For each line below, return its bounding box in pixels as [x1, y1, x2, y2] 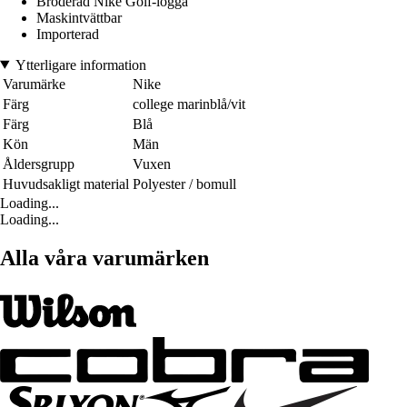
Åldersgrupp [3, 155, 74, 172]
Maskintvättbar [36, 9, 122, 25]
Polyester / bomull [133, 175, 236, 192]
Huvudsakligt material [3, 175, 129, 192]
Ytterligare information [15, 56, 146, 73]
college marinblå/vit [133, 95, 245, 112]
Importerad [36, 25, 99, 42]
